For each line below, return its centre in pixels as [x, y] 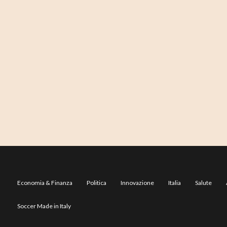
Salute [203, 183]
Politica [97, 183]
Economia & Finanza [45, 183]
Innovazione [137, 183]
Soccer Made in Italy [44, 206]
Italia [175, 183]
